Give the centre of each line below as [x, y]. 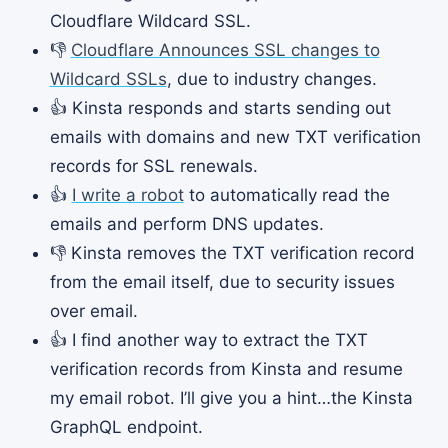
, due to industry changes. [271, 78]
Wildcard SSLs [108, 78]
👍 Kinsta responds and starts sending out [220, 107]
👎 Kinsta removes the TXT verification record [232, 252]
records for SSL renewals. [153, 165]
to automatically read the [286, 194]
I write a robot [127, 194]
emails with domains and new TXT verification [235, 136]
